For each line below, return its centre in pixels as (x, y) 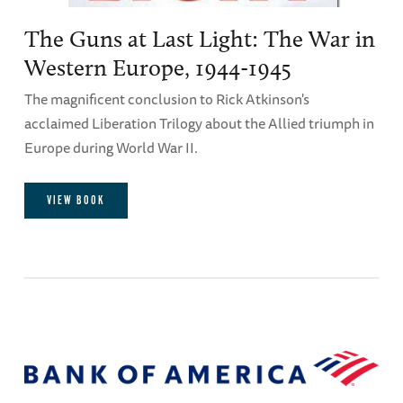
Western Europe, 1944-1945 (157, 67)
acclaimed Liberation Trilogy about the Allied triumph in (199, 123)
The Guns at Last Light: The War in (199, 39)
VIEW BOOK (76, 201)
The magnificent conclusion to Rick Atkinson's (166, 99)
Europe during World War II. (112, 147)
